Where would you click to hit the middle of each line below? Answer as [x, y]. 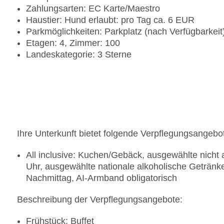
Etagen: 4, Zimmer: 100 [73, 43]
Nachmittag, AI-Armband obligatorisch [101, 178]
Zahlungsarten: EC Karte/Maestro [93, 9]
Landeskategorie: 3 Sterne [79, 55]
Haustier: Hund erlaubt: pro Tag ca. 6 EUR [110, 20]
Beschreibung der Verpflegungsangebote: [100, 200]
